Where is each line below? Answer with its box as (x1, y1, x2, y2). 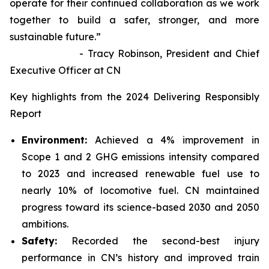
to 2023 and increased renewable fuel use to (22, 168, 259, 180)
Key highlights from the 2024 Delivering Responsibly (10, 91, 259, 103)
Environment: (22, 134, 87, 146)
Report (10, 107, 41, 119)
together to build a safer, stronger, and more (10, 14, 259, 26)
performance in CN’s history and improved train (22, 252, 259, 264)
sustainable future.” (10, 31, 101, 43)
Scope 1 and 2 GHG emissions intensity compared (22, 151, 259, 163)
